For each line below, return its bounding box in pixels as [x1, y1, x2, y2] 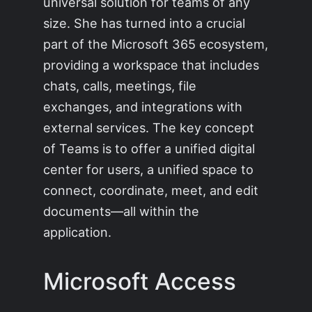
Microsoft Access [43, 267, 237, 296]
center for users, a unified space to [43, 161, 254, 177]
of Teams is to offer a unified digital [43, 140, 256, 156]
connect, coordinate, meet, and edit [43, 182, 259, 198]
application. [43, 224, 112, 240]
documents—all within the [43, 203, 200, 219]
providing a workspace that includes [43, 56, 260, 72]
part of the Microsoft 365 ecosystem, [43, 36, 269, 52]
